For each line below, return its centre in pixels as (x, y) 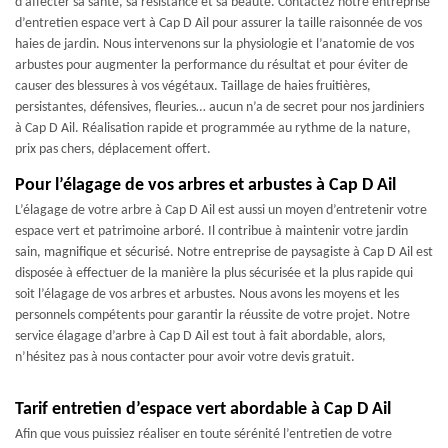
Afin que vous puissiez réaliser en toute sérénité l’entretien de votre (203, 435)
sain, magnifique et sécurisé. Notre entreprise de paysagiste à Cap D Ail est (224, 253)
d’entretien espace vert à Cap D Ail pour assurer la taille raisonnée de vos (218, 24)
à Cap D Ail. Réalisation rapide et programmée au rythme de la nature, (213, 129)
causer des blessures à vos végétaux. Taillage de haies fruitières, (193, 87)
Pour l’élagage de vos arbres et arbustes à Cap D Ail (205, 186)
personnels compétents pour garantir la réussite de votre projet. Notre (212, 316)
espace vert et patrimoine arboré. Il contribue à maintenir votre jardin (211, 232)
